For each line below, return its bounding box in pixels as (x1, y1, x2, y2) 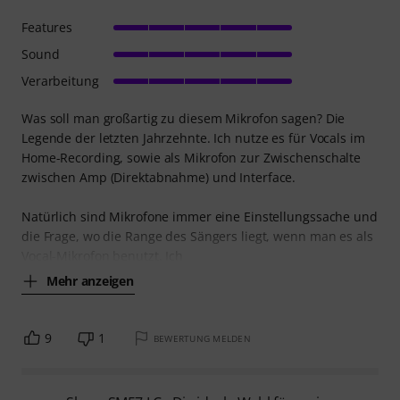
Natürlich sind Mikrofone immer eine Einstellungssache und (21, 207, 378, 225)
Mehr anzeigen (46, 272, 134, 290)
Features (21, 18, 73, 36)
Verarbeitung (21, 71, 99, 89)
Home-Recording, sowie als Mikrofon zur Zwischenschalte (21, 148, 362, 166)
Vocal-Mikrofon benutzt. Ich (21, 246, 184, 264)
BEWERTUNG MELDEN (153, 331, 251, 345)
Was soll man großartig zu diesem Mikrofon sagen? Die (21, 109, 346, 127)
